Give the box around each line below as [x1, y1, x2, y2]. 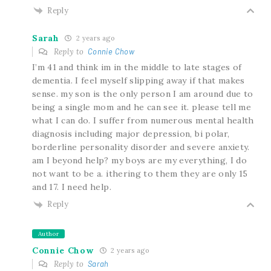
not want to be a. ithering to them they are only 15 [31, 168, 248, 180]
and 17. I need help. [31, 181, 111, 193]
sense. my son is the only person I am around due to [31, 88, 253, 100]
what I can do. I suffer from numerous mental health [31, 115, 254, 126]
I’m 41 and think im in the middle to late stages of [31, 62, 242, 73]
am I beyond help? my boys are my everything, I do [31, 155, 247, 166]
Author [38, 230, 59, 238]
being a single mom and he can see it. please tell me [31, 102, 252, 113]
